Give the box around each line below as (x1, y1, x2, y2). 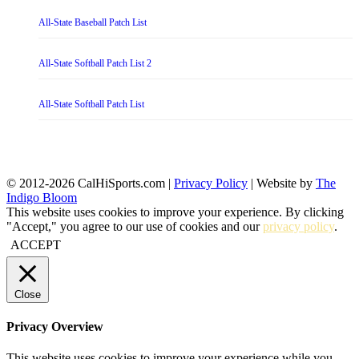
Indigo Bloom (6, 190, 77, 204)
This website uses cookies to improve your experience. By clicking (6, 204, 344, 219)
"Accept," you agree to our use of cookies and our (6, 219, 263, 233)
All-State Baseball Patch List (38, 16, 147, 28)
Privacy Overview (6, 319, 103, 333)
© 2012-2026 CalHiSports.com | (6, 175, 174, 190)
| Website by (248, 175, 316, 190)
